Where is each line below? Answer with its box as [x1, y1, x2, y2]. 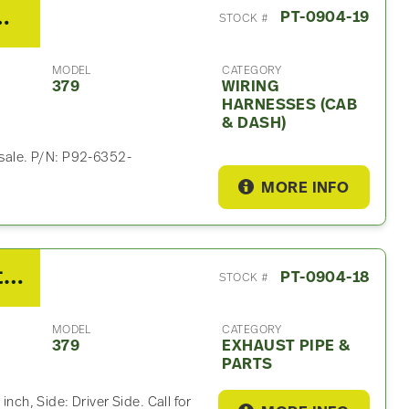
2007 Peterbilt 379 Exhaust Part [3, 267, 24, 290]
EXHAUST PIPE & [222, 339, 351, 355]
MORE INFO [261, 180, 350, 196]
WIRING [222, 79, 278, 95]
